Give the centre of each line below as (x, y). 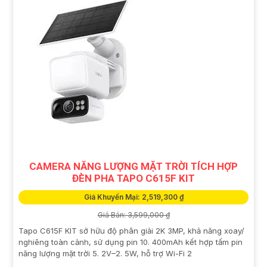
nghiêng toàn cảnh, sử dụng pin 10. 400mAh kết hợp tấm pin (131, 242)
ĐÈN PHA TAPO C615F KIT (133, 178)
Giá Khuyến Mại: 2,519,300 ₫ (133, 197)
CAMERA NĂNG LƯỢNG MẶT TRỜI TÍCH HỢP (133, 166)
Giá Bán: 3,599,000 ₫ (133, 215)
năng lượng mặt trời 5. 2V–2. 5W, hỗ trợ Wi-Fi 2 (105, 253)
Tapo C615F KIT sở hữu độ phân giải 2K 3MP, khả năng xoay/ (131, 230)
